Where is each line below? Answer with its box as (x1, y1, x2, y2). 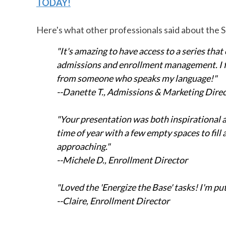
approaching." (56, 140, 110, 152)
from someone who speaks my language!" (56, 72, 217, 84)
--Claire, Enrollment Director (56, 195, 169, 206)
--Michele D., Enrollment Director (56, 154, 188, 165)
